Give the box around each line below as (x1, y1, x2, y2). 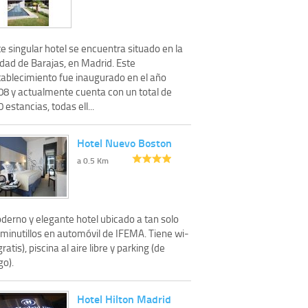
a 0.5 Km (77, 154, 109, 166)
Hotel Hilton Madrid (77, 290, 171, 307)
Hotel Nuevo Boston (77, 134, 172, 151)
